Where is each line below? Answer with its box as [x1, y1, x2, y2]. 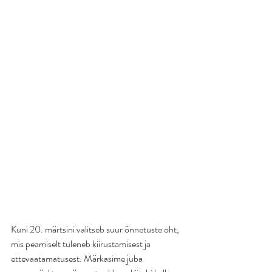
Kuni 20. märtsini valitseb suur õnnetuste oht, [11, 222, 181, 236]
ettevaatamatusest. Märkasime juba [11, 251, 144, 265]
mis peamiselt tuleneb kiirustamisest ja [11, 237, 152, 251]
